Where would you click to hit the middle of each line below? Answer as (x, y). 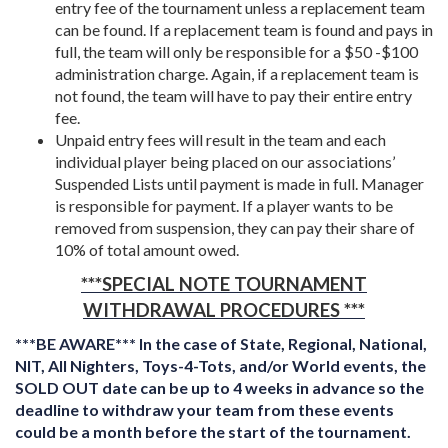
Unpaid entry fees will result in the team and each (220, 139)
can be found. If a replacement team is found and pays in (244, 29)
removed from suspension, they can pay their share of (235, 227)
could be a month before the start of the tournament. (213, 431)
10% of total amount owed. (147, 249)
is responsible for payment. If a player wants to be (224, 205)
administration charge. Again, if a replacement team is (237, 73)
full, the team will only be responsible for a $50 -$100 (236, 51)
